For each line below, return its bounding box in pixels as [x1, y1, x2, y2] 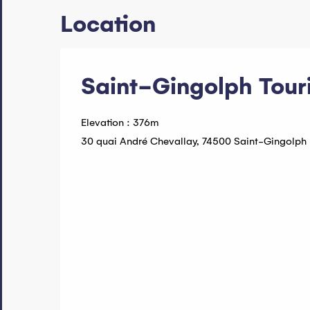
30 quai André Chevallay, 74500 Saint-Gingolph [81, 135, 307, 148]
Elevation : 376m [81, 116, 159, 129]
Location [60, 10, 156, 39]
